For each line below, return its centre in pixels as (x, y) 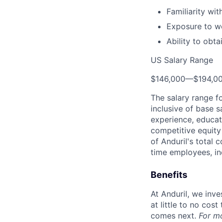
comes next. (175, 216)
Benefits (169, 175)
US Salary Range (182, 60)
